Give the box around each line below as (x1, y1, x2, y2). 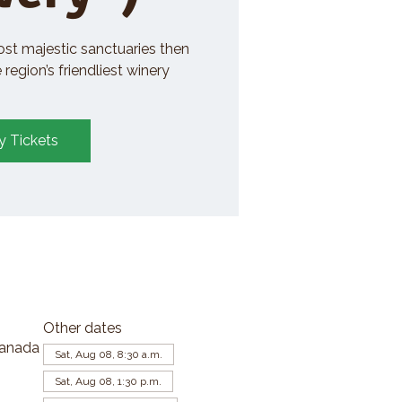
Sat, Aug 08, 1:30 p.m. (54, 374, 162, 388)
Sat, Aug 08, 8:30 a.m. (54, 347, 162, 361)
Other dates (42, 319, 122, 336)
